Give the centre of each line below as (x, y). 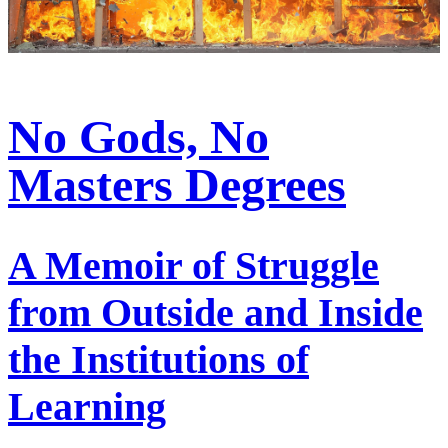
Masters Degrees (177, 184)
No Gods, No (138, 136)
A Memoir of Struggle (193, 266)
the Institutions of (158, 360)
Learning (87, 407)
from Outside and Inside (215, 313)
